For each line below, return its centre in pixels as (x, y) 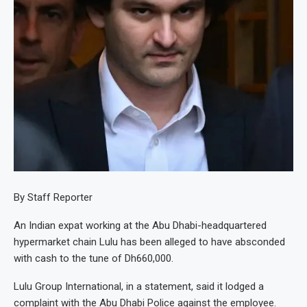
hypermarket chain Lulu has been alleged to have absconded (149, 242)
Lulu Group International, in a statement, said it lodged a (139, 286)
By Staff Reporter (53, 197)
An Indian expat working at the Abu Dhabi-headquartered (140, 225)
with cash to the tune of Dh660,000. (94, 258)
